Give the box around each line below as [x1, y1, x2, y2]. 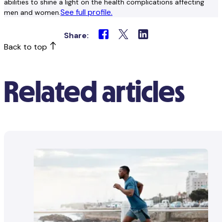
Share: [64, 30, 89, 41]
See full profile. [60, 6, 112, 17]
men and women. [4, 7, 60, 17]
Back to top [4, 41, 49, 52]
